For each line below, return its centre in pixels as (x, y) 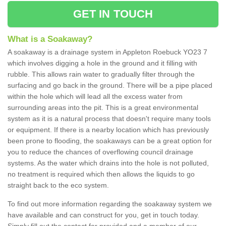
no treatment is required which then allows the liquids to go (101, 174)
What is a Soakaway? (50, 39)
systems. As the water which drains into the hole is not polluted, (108, 163)
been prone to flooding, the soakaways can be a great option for (110, 141)
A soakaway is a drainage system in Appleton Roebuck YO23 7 (107, 52)
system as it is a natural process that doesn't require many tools (109, 119)
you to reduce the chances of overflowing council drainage (100, 152)
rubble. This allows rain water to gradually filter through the (101, 74)
